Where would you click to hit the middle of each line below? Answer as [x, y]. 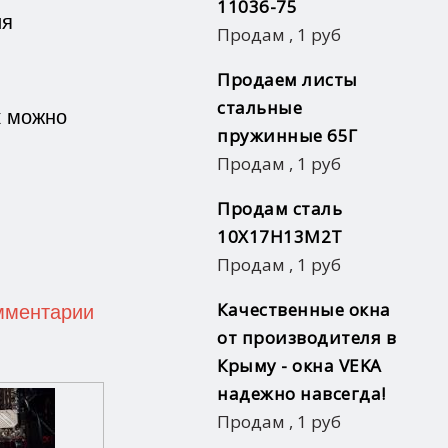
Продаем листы [287, 79]
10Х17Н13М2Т [280, 236]
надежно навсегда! [301, 393]
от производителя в [306, 337]
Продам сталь [279, 208]
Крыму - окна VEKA [299, 365]
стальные [259, 107]
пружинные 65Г [287, 135]
